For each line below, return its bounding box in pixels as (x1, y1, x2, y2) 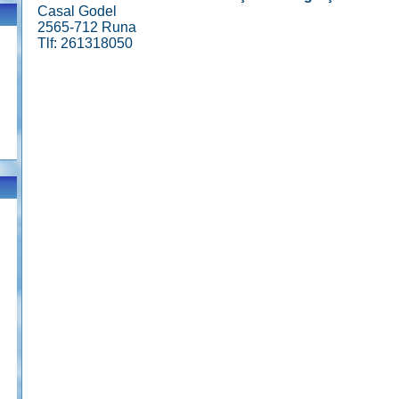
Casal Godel (37, 4, 117, 19)
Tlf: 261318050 (37, 36, 133, 51)
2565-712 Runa (37, 20, 136, 35)
